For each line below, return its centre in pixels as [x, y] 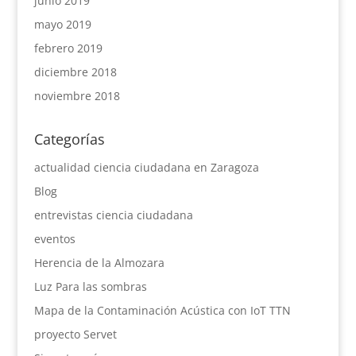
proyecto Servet [75, 334]
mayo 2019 [62, 24]
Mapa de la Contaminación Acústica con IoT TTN [162, 310]
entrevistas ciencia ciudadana [113, 215]
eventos [54, 238]
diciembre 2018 [75, 72]
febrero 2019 [68, 48]
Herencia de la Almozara [99, 262]
